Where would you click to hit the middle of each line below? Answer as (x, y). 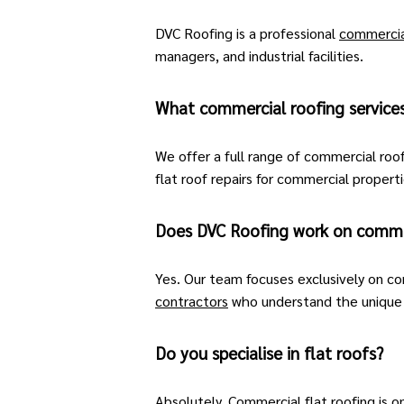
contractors (192, 301)
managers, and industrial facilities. (259, 55)
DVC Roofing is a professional (247, 33)
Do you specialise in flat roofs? (269, 353)
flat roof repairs (204, 178)
